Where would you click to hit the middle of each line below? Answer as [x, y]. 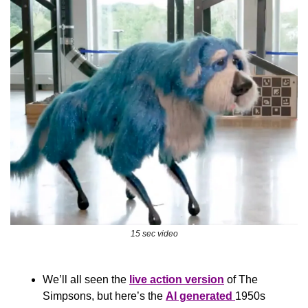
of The [241, 280]
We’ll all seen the [86, 280]
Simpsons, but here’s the [104, 296]
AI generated [200, 296]
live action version [177, 280]
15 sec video [154, 234]
